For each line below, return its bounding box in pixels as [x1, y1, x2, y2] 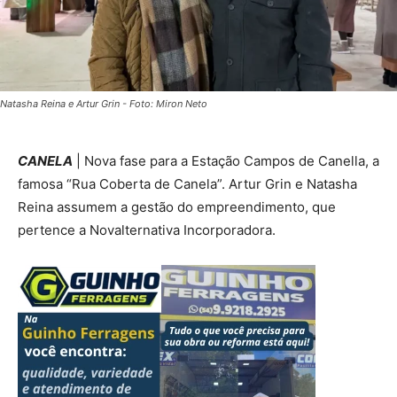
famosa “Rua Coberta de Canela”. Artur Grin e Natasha [18, 175, 357, 192]
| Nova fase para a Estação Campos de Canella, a [73, 152, 379, 169]
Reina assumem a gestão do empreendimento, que [18, 198, 336, 215]
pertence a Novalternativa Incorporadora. [18, 221, 276, 238]
